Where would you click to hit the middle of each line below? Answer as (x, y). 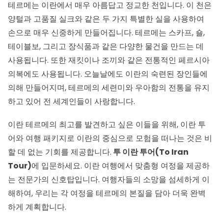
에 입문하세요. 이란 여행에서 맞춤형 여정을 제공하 (121, 165)
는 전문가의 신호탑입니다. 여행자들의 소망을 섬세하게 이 (109, 179)
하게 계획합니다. (37, 207)
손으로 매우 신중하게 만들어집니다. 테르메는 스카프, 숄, (106, 33)
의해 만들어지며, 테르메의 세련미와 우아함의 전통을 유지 (109, 88)
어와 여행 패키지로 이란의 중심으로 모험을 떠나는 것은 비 (110, 138)
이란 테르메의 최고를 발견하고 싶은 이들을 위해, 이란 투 (107, 124)
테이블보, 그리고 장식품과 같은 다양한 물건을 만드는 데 (106, 47)
